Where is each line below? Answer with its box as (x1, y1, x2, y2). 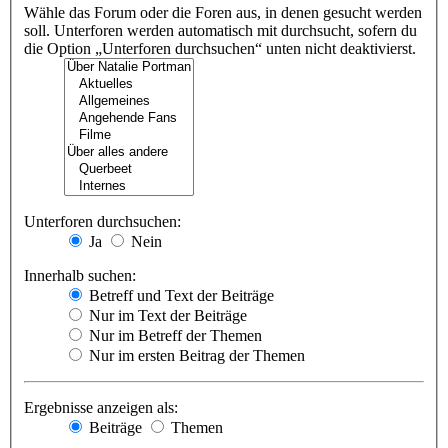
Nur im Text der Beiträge (85, 307, 247, 325)
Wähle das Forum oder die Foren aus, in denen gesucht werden (24, 4, 422, 22)
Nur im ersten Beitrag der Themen (85, 347, 305, 365)
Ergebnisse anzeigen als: (24, 399, 178, 417)
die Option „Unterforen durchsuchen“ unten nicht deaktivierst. (24, 40, 416, 58)
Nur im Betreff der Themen (85, 327, 262, 345)
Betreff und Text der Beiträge (85, 287, 274, 305)
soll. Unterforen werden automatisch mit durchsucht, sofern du (24, 22, 417, 40)
